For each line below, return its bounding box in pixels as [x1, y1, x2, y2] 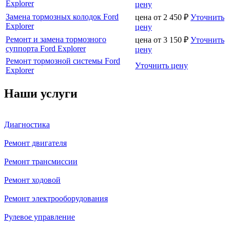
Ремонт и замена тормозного [6, 34, 106, 44]
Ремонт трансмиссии [4, 157, 78, 166]
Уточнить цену [135, 61, 188, 70]
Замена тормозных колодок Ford [6, 12, 119, 21]
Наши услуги [4, 86, 78, 100]
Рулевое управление [4, 212, 75, 221]
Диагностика [4, 120, 50, 129]
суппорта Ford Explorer [6, 44, 86, 53]
